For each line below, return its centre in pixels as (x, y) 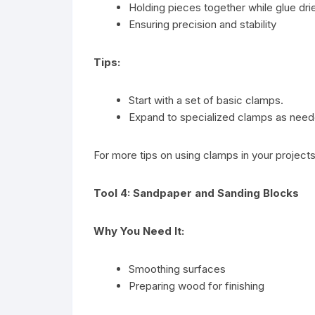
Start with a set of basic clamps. (206, 100)
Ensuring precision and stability (202, 24)
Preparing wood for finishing (197, 285)
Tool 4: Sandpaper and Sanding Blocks (196, 193)
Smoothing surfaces (177, 269)
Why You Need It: (139, 231)
